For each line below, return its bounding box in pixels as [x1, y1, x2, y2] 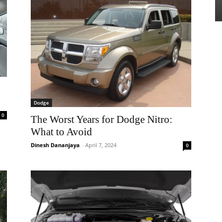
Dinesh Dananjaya [31, 141, 80, 149]
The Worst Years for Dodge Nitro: [31, 113, 172, 125]
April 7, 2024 [85, 141, 116, 149]
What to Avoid [31, 126, 92, 138]
